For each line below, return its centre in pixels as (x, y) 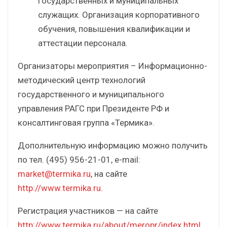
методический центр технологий (82, 80)
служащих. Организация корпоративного (119, 14)
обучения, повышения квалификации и (114, 29)
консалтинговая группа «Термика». (86, 122)
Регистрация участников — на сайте (88, 211)
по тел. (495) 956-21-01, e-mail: (79, 159)
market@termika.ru (54, 174)
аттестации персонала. (83, 43)
